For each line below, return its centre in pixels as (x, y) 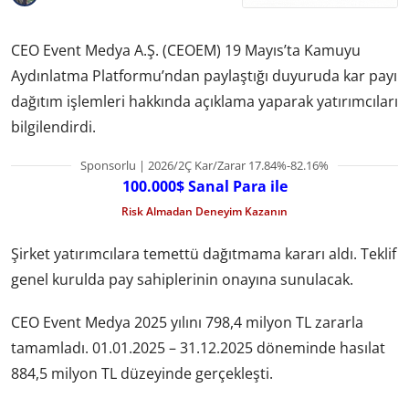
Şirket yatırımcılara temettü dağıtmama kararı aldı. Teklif (204, 254)
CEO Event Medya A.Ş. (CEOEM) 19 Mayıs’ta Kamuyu (186, 50)
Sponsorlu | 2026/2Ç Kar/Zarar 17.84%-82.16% (204, 165)
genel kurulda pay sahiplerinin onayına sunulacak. (182, 280)
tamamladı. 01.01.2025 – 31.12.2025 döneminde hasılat (198, 348)
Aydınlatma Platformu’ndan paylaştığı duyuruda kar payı (204, 75)
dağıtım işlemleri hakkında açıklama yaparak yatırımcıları (204, 101)
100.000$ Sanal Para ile (204, 186)
